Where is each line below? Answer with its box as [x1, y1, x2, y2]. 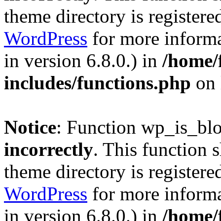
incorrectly [4, 139, 93, 160]
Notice [4, 116, 56, 138]
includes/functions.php [4, 72, 191, 93]
